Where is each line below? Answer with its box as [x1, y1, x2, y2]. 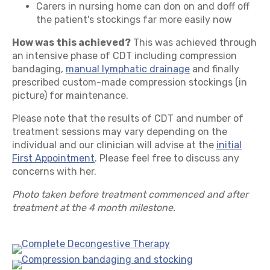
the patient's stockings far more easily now [36, 14, 232, 26]
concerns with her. [12, 166, 96, 178]
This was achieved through [131, 37, 257, 49]
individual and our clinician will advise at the [12, 139, 216, 151]
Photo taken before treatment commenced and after [12, 189, 248, 201]
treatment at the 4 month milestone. [12, 202, 175, 214]
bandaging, [12, 63, 66, 75]
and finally [190, 63, 239, 75]
